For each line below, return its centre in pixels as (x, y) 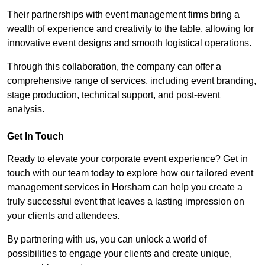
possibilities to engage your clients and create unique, (119, 254)
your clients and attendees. (63, 216)
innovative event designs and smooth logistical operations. (129, 43)
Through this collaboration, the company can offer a (114, 67)
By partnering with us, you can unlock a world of (107, 240)
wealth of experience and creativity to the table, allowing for (130, 29)
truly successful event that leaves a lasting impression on (126, 202)
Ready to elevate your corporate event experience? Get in (127, 159)
